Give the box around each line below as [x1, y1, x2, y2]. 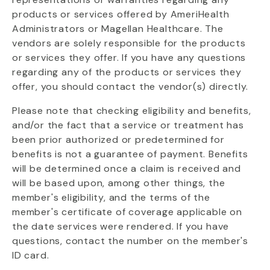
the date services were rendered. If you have [12, 220, 230, 233]
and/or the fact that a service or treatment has [12, 119, 244, 131]
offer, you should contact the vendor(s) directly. [12, 80, 249, 93]
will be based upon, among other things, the [12, 177, 225, 189]
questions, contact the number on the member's [12, 234, 248, 247]
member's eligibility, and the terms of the [12, 191, 210, 204]
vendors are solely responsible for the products [12, 37, 246, 49]
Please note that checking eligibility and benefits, [12, 104, 251, 117]
